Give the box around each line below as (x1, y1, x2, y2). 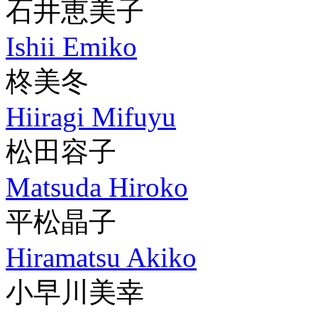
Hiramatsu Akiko (6, 242, 197, 273)
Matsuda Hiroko (6, 172, 188, 202)
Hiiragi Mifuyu (6, 102, 176, 132)
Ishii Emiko (6, 31, 137, 62)
